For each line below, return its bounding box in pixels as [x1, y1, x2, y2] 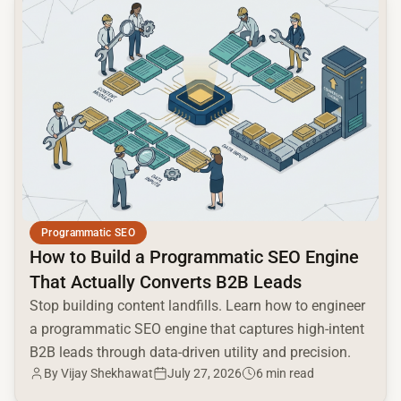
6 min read [256, 366, 314, 380]
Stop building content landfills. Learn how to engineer [30, 297, 365, 314]
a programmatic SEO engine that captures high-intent [30, 320, 364, 337]
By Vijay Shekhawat [44, 366, 153, 380]
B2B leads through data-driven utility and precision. [30, 344, 351, 361]
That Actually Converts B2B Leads [30, 271, 302, 293]
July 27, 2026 [167, 366, 242, 380]
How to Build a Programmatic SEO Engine [30, 246, 359, 268]
